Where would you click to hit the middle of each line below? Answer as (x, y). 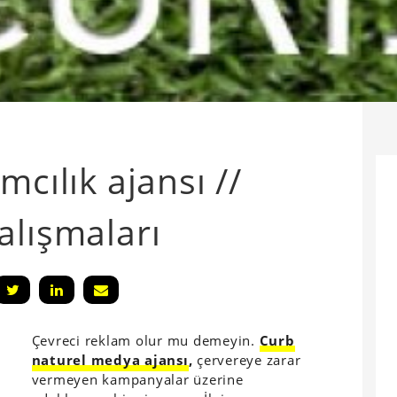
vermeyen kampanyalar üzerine (137, 379)
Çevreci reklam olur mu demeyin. (145, 340)
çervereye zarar (247, 360)
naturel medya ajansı (110, 360)
